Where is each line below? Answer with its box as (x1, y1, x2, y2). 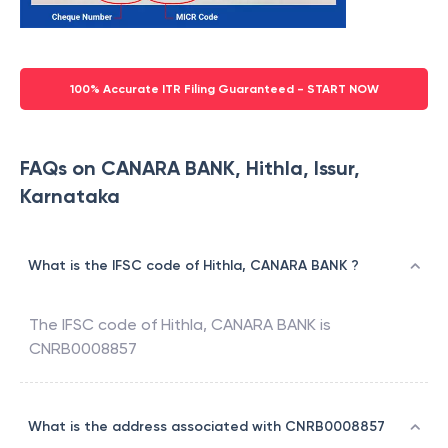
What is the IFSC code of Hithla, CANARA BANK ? (28, 257, 359, 275)
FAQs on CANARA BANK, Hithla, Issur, (20, 156, 360, 181)
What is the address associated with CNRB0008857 (28, 418, 385, 436)
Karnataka (20, 184, 120, 209)
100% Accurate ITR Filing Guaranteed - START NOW (69, 82, 379, 97)
